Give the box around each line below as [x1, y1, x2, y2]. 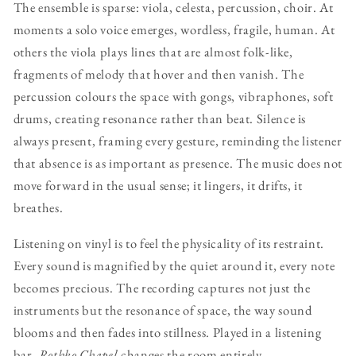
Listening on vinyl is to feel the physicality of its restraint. [13, 234, 325, 252]
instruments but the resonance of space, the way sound [13, 300, 312, 319]
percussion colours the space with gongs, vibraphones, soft [13, 87, 334, 106]
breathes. [13, 199, 64, 217]
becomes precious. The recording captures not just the [13, 278, 311, 296]
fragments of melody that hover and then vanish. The [13, 65, 304, 83]
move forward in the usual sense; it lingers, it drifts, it [13, 176, 303, 195]
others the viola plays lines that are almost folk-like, [13, 43, 293, 61]
